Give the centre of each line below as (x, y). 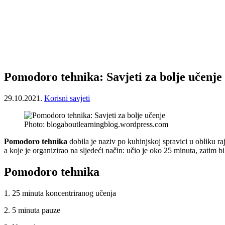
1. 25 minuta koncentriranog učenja (60, 193)
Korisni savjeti (67, 98)
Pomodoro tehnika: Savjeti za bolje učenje (113, 77)
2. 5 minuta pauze (32, 210)
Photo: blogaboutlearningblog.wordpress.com (96, 124)
